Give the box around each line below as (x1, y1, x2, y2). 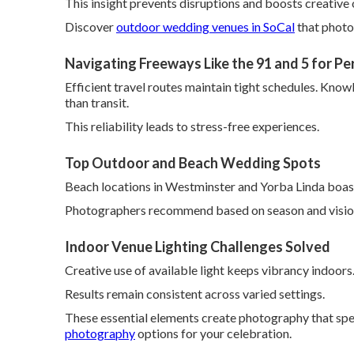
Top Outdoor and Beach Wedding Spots (65, 154, 321, 171)
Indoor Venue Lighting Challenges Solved (65, 238, 330, 255)
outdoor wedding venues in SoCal (116, 19, 295, 34)
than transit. (65, 95, 129, 110)
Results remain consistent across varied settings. (65, 286, 325, 301)
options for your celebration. (135, 326, 292, 341)
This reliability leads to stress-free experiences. (65, 119, 319, 134)
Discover (65, 19, 116, 34)
